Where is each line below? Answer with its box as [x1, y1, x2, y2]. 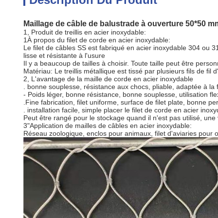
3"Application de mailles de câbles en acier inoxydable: [23, 122, 192, 129]
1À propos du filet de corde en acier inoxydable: [23, 36, 170, 44]
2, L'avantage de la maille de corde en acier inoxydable [23, 75, 193, 83]
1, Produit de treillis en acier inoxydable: [23, 28, 146, 36]
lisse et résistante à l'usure [23, 52, 105, 59]
